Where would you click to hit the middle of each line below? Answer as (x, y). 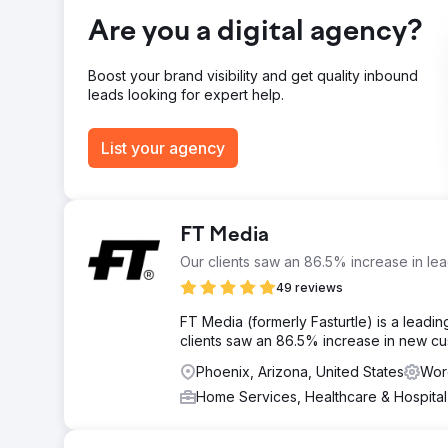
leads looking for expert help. (186, 94)
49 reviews (309, 287)
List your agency (163, 148)
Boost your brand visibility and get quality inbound (253, 75)
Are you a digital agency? (255, 33)
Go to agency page (173, 66)
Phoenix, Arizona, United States (300, 371)
